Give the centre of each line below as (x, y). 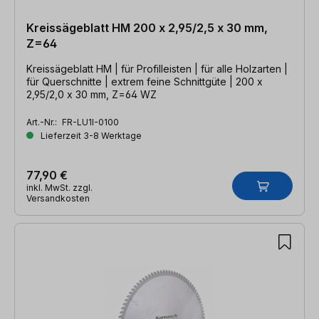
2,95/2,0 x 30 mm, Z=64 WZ (91, 94)
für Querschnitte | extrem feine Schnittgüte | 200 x (145, 81)
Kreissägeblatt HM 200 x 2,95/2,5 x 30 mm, (147, 27)
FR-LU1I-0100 (90, 122)
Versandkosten (58, 198)
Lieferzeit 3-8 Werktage (90, 135)
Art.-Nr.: (43, 122)
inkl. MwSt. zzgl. (59, 187)
